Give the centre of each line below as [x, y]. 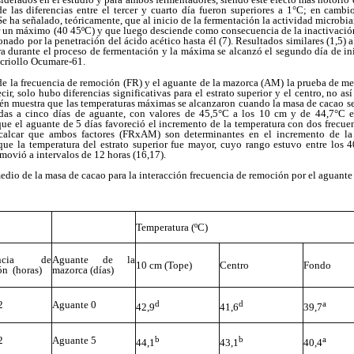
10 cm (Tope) [164, 265]
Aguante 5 [74, 341]
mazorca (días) [83, 270]
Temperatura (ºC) [172, 228]
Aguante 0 [74, 305]
